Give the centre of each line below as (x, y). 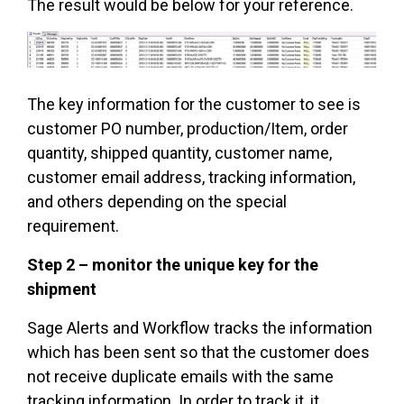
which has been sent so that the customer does (198, 353)
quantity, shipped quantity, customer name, (179, 153)
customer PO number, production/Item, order (188, 129)
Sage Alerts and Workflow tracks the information (200, 328)
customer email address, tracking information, (191, 178)
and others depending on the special (157, 202)
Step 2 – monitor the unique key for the (173, 265)
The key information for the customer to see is (194, 105)
